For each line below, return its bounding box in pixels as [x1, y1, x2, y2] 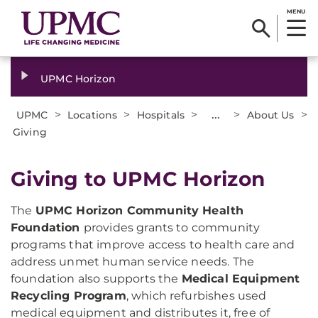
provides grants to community [83, 221, 261, 234]
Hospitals [136, 109, 185, 121]
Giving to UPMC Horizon [11, 167, 265, 191]
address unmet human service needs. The [11, 255, 255, 268]
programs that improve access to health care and [11, 238, 295, 251]
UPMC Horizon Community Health [35, 204, 244, 217]
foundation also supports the [11, 272, 182, 285]
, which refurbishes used [126, 289, 267, 302]
